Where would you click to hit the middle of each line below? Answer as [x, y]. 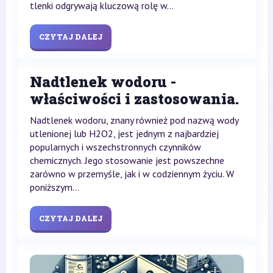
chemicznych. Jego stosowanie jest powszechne [127, 160]
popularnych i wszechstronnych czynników [115, 147]
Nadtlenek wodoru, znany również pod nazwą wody [134, 120]
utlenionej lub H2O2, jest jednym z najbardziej [124, 133]
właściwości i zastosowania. [134, 98]
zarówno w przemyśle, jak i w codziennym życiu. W [132, 173]
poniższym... [54, 187]
